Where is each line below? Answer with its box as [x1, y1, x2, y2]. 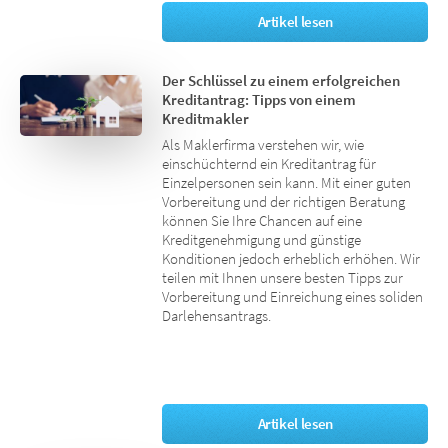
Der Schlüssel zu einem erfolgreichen [162, 71, 401, 90]
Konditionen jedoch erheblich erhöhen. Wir [162, 250, 421, 269]
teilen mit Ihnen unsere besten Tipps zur [162, 269, 404, 288]
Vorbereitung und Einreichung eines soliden [162, 288, 424, 307]
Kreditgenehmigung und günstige [162, 231, 362, 250]
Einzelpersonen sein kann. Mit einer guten [162, 174, 412, 193]
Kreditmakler [162, 109, 250, 128]
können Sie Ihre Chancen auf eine [162, 212, 363, 231]
